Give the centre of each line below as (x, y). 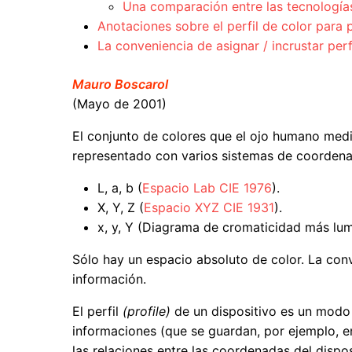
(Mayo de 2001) (119, 104)
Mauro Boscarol (120, 84)
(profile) (147, 312)
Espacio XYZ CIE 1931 (209, 208)
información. (109, 279)
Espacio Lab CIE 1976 (207, 188)
